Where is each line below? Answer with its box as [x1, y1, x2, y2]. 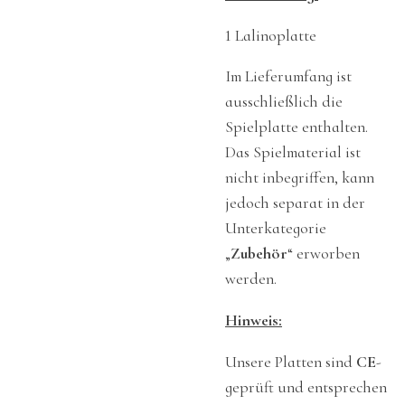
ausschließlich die [225, 92, 343, 112]
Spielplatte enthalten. [225, 118, 368, 137]
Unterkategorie [225, 219, 326, 239]
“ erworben [287, 244, 360, 264]
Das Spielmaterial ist [225, 143, 361, 163]
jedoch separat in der [225, 193, 365, 213]
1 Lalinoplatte [225, 25, 316, 45]
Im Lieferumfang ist [225, 67, 352, 87]
